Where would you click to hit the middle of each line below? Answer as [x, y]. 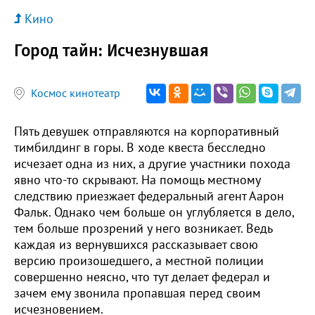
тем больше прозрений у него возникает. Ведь [143, 228]
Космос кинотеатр [76, 93]
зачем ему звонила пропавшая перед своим [137, 292]
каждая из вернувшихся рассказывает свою [136, 244]
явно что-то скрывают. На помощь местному [137, 179]
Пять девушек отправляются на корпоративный [147, 131]
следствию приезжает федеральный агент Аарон [149, 195]
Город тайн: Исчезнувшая [111, 50]
